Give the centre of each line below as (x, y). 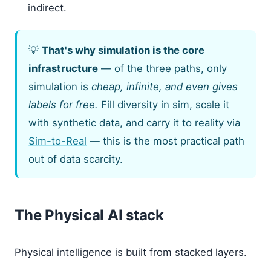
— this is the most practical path (166, 141)
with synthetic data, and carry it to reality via (135, 122)
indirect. (47, 8)
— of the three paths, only (163, 68)
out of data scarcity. (76, 159)
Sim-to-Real (58, 141)
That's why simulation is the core (123, 50)
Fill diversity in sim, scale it (164, 104)
